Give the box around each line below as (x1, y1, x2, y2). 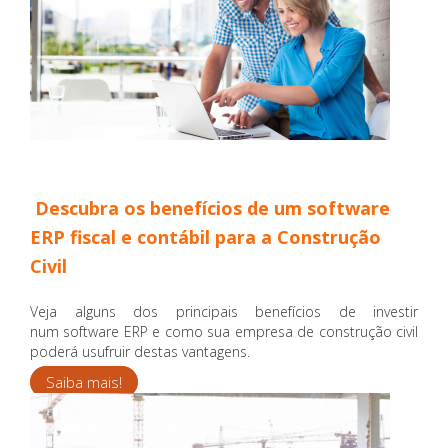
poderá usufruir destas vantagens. (30, 342, 250, 362)
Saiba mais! (46, 372, 122, 393)
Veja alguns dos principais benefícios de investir (30, 302, 418, 322)
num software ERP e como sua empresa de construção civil (30, 322, 418, 342)
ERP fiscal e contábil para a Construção (30, 225, 381, 250)
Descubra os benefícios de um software (35, 196, 390, 221)
